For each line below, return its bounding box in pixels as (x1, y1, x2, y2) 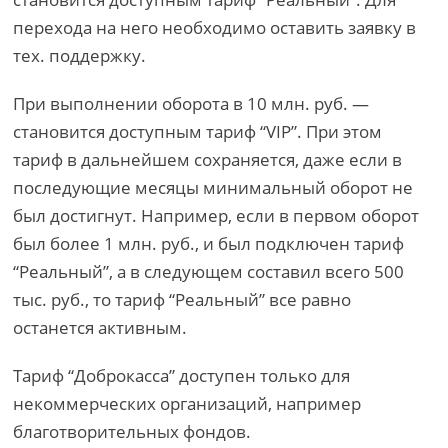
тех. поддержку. (13, 44, 147, 67)
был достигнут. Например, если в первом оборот (13, 204, 420, 227)
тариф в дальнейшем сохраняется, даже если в (13, 148, 403, 171)
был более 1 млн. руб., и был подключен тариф (13, 232, 405, 255)
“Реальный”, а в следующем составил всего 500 (13, 260, 405, 283)
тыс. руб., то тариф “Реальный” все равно (13, 288, 352, 311)
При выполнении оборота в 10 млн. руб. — (13, 92, 370, 115)
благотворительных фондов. (13, 420, 252, 443)
